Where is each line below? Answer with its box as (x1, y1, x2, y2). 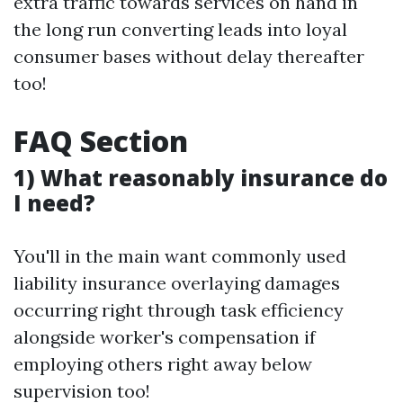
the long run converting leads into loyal (13, 18, 347, 40)
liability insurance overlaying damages (13, 272, 340, 294)
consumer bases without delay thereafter (13, 45, 364, 67)
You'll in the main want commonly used (13, 245, 346, 267)
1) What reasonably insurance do (13, 163, 388, 193)
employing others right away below (13, 353, 312, 375)
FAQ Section (13, 121, 188, 160)
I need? (13, 188, 95, 218)
